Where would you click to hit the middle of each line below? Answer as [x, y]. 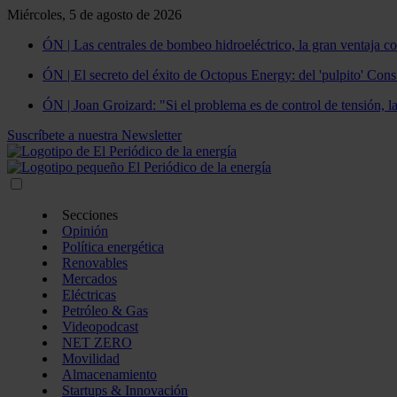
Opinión [85, 231]
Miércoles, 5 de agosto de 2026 [94, 15]
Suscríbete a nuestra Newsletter [94, 135]
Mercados [90, 279]
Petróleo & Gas [105, 311]
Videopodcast [100, 327]
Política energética [113, 247]
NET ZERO [97, 343]
